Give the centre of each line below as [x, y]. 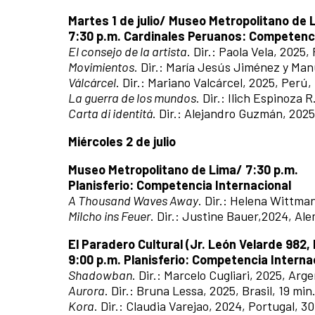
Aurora [86, 290]
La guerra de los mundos [132, 97]
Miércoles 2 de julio [122, 141]
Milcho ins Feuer [109, 216]
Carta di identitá [110, 113]
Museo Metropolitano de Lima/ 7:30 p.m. [183, 169]
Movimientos [101, 66]
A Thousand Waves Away [133, 200]
